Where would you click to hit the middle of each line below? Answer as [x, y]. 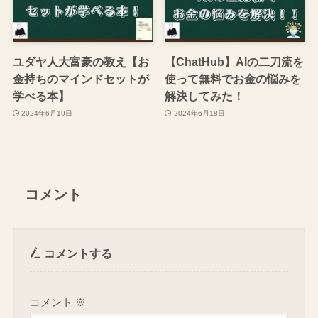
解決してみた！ [205, 96]
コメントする [77, 253]
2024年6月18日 [199, 113]
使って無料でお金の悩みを [233, 79]
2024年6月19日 [47, 113]
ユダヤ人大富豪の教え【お [81, 62]
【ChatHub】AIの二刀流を [235, 62]
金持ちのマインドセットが [81, 79]
